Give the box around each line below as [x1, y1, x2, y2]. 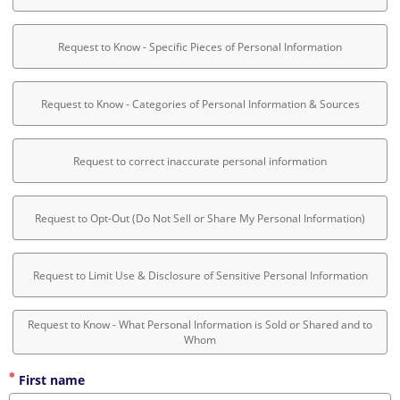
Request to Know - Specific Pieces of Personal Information [58, 38, 342, 54]
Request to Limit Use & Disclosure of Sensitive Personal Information [32, 267, 368, 283]
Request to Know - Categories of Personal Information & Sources [40, 96, 360, 112]
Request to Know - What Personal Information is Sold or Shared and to [28, 317, 372, 332]
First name [15, 371, 85, 388]
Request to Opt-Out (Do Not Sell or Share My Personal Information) [35, 210, 365, 226]
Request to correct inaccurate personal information [73, 153, 327, 169]
